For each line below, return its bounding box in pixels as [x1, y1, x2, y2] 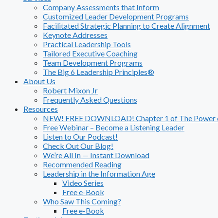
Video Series [62, 178, 104, 187]
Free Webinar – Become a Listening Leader [43, 123, 184, 132]
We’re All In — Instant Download [43, 150, 149, 160]
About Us [23, 76, 55, 86]
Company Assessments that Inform [43, 2, 159, 12]
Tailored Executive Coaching [43, 49, 138, 58]
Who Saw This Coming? [43, 197, 121, 206]
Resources [23, 104, 58, 113]
